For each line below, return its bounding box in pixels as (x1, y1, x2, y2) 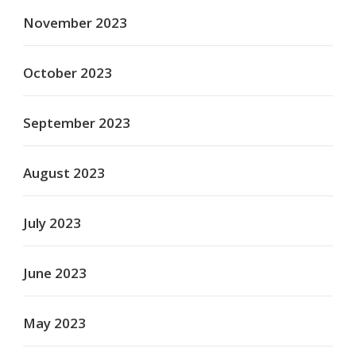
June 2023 (23, 264, 87, 283)
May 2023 (23, 314, 86, 333)
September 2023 (23, 114, 130, 133)
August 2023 (23, 164, 105, 183)
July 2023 (23, 214, 81, 233)
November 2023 (23, 14, 127, 33)
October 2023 (23, 64, 112, 83)
